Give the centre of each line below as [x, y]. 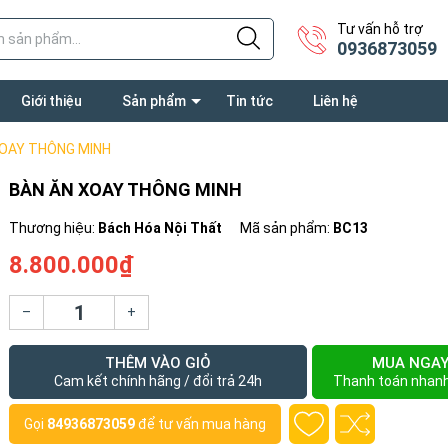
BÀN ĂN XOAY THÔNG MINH [125, 189]
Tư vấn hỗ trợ [380, 29]
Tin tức [249, 101]
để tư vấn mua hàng [200, 424]
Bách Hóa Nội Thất [160, 228]
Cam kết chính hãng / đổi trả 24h [158, 381]
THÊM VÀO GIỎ [158, 363]
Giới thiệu [51, 101]
